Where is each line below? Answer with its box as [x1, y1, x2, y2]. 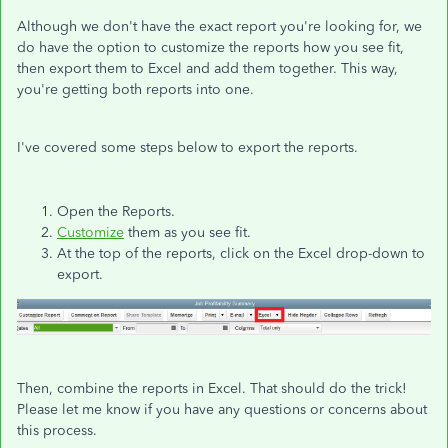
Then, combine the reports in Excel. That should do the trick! [17, 380, 407, 398]
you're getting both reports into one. [17, 81, 258, 98]
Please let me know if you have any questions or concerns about [17, 401, 427, 419]
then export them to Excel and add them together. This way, [17, 60, 398, 77]
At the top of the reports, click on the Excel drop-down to [57, 245, 425, 262]
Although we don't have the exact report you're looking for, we [17, 18, 422, 35]
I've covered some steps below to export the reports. [17, 139, 362, 156]
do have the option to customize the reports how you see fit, [17, 39, 404, 56]
